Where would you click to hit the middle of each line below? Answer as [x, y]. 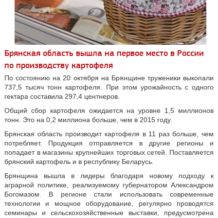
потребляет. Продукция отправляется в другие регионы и [109, 143]
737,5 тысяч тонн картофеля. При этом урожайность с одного [109, 87]
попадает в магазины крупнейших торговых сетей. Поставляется [109, 152]
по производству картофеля [58, 65]
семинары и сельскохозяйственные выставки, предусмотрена [109, 212]
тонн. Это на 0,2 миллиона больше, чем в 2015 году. [88, 119]
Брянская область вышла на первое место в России [104, 53]
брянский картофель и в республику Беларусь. [79, 161]
